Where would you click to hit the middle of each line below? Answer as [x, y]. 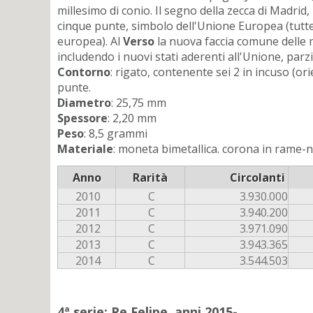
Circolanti [257, 177]
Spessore [82, 118]
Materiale [85, 148]
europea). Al [90, 41]
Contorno [84, 72]
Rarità [150, 177]
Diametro [84, 102]
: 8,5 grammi [116, 133]
